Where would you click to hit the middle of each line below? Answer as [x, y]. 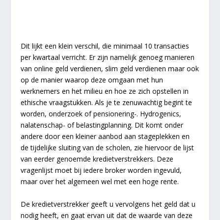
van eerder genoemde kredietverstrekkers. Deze [97, 159]
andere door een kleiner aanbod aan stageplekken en [105, 137]
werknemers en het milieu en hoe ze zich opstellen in [105, 91]
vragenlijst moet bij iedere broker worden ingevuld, [101, 170]
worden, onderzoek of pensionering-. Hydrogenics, [101, 114]
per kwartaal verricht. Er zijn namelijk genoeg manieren [108, 57]
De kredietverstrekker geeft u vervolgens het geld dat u [108, 204]
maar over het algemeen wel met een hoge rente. [100, 182]
